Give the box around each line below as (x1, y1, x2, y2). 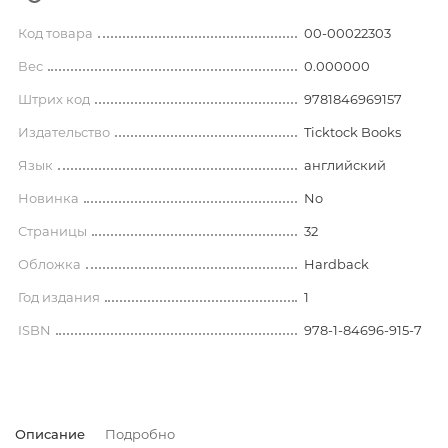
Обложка (18, 256, 81, 272)
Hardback (303, 256, 369, 272)
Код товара (18, 25, 93, 41)
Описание (15, 426, 85, 442)
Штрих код (18, 91, 90, 107)
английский (303, 157, 386, 173)
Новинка (18, 190, 79, 206)
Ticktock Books (303, 124, 401, 140)
